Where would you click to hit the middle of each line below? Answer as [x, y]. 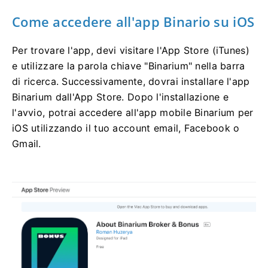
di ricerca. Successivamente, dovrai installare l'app [131, 82]
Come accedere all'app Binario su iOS [133, 22]
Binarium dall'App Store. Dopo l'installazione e [121, 97]
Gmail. [27, 144]
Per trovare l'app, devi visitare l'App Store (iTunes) [131, 51]
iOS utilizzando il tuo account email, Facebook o [126, 128]
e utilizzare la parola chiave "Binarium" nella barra [129, 66]
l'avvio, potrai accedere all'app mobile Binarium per [133, 113]
